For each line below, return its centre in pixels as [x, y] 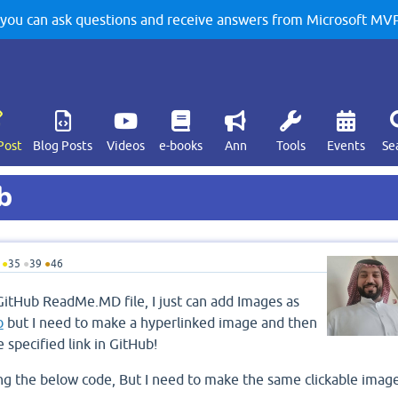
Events [346, 146]
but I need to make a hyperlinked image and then [160, 322]
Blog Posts [63, 146]
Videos [125, 146]
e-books [180, 146]
